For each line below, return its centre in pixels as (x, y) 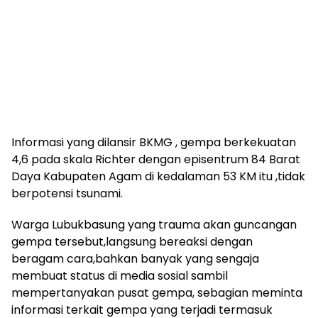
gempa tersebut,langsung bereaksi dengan (132, 241)
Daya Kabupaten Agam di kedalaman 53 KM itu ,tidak (158, 176)
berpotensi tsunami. (67, 193)
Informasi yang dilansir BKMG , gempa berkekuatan (154, 142)
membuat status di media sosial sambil (120, 275)
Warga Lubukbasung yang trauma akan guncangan (154, 224)
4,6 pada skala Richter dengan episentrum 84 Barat (156, 159)
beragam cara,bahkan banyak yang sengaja (135, 258)
